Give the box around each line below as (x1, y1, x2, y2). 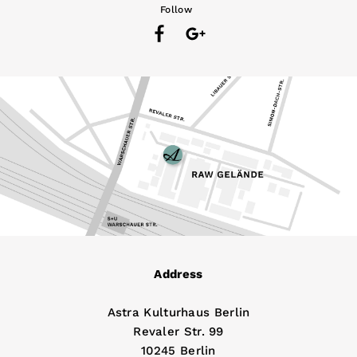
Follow (160, 4, 192, 15)
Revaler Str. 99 (133, 324, 224, 339)
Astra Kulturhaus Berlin (107, 305, 250, 320)
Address (154, 267, 203, 281)
